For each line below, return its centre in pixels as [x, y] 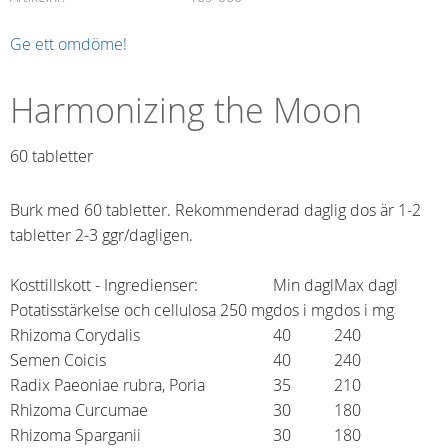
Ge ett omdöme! [68, 44]
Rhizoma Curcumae [79, 410]
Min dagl [303, 285]
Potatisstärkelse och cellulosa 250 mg [141, 310]
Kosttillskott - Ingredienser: [104, 285]
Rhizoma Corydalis [77, 335]
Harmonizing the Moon [186, 111]
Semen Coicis [60, 360]
